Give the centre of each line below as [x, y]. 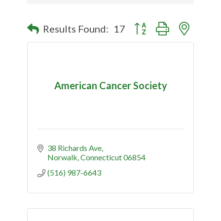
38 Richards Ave [74, 148]
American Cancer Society [110, 85]
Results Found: [76, 28]
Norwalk [62, 157]
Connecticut [101, 157]
